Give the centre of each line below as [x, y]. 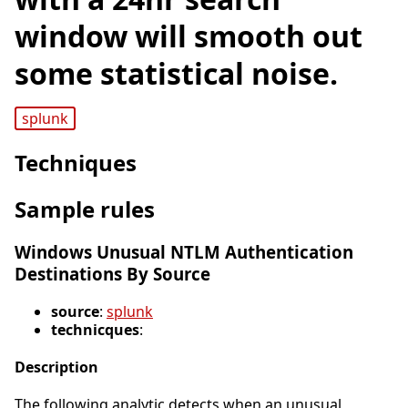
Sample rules [85, 209]
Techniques [76, 163]
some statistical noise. [176, 73]
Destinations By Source [112, 274]
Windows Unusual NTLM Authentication [184, 252]
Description [56, 367]
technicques [95, 329]
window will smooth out [189, 36]
